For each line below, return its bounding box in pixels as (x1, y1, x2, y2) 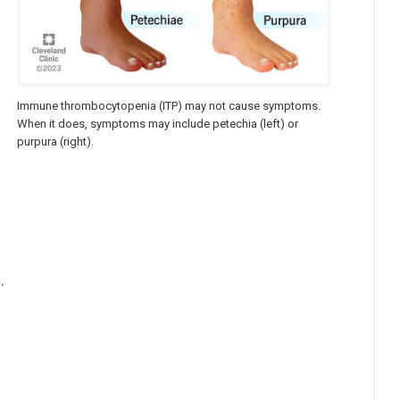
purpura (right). (17, 135, 95, 149)
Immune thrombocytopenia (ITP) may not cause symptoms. (17, 99, 321, 113)
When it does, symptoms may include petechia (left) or (17, 117, 299, 131)
